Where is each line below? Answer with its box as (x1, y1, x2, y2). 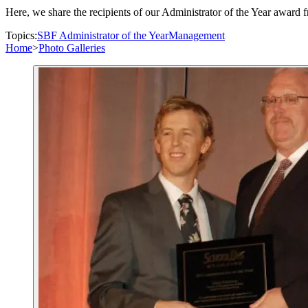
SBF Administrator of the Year (37, 30, 168, 42)
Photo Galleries (38, 42, 105, 54)
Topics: (5, 30, 37, 42)
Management (168, 30, 225, 42)
